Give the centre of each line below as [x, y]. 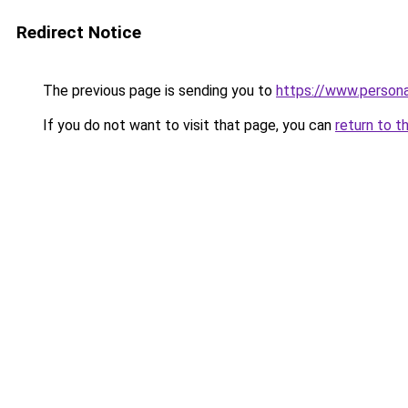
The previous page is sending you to [158, 91]
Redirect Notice [79, 32]
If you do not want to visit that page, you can [187, 125]
